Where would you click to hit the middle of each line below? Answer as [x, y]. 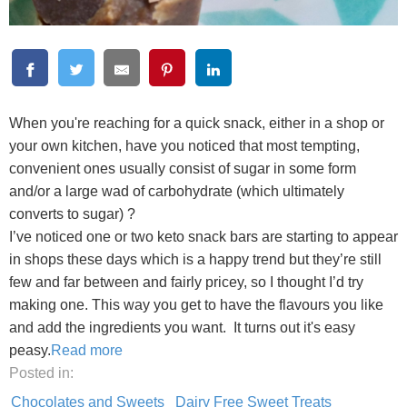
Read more [87, 351]
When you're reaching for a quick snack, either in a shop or [197, 124]
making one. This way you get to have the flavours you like [196, 305]
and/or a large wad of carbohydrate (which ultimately [177, 192]
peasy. [30, 351]
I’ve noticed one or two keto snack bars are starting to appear [203, 237]
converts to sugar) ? [74, 214]
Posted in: [41, 373]
